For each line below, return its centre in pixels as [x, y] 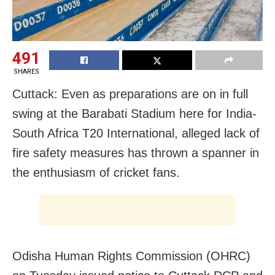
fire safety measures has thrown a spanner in [136, 153]
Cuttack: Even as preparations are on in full [130, 94]
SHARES [26, 72]
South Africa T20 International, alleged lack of [136, 134]
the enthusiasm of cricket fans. [96, 173]
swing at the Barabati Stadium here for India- [134, 114]
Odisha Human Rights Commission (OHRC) [131, 256]
